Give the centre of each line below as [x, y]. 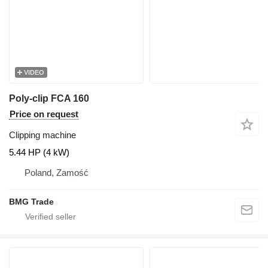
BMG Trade [31, 202]
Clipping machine [42, 135]
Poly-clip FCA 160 [49, 99]
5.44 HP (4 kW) [39, 153]
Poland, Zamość [57, 173]
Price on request [44, 114]
